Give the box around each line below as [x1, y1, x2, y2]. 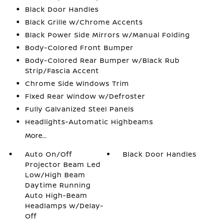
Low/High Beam [25, 170, 85, 179]
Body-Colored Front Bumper [25, 43, 134, 52]
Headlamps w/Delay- [25, 201, 104, 210]
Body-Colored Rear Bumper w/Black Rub [25, 55, 180, 65]
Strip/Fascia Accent [25, 66, 99, 75]
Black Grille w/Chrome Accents [25, 17, 143, 27]
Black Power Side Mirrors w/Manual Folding [25, 30, 190, 39]
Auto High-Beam [25, 191, 87, 200]
